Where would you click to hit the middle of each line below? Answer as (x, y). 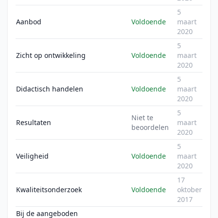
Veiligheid (32, 156)
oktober (190, 190)
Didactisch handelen (50, 89)
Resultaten (34, 122)
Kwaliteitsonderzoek (49, 190)
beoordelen (150, 127)
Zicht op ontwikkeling (51, 55)
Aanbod (29, 22)
